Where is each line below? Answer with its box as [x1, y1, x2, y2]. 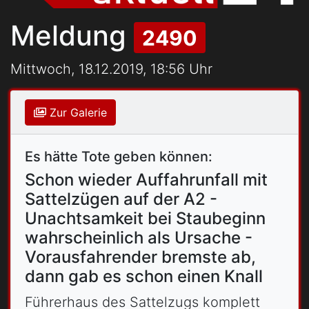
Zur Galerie [46, 106, 107, 120]
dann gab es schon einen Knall [25, 266, 263, 287]
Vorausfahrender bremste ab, [25, 247, 256, 268]
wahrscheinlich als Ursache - [25, 228, 252, 248]
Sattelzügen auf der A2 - [25, 189, 217, 210]
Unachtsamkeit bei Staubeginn [25, 208, 266, 229]
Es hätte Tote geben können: [25, 148, 212, 166]
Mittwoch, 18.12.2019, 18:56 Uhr [10, 61, 212, 78]
